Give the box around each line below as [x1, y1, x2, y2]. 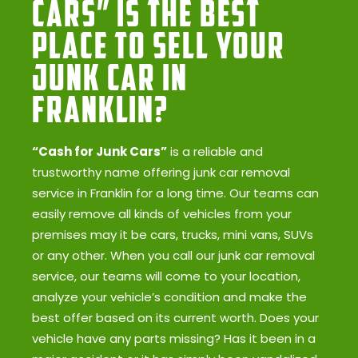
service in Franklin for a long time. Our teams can [32, 185, 319, 202]
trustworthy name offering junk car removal [32, 164, 290, 181]
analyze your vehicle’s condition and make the [32, 288, 307, 306]
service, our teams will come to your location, [32, 268, 300, 285]
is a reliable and [167, 143, 263, 161]
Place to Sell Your [32, 23, 286, 68]
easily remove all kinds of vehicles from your [32, 205, 292, 223]
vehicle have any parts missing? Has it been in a [32, 330, 316, 348]
